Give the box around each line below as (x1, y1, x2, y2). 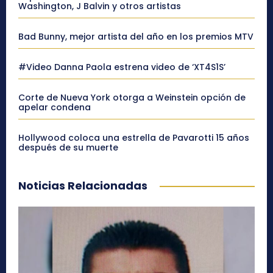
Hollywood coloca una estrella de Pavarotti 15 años (18, 132, 249, 144)
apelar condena (18, 101, 91, 114)
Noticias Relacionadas (18, 178, 147, 194)
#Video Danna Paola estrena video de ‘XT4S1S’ (18, 61, 225, 74)
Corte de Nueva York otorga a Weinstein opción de (18, 91, 246, 104)
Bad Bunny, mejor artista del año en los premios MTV (18, 30, 253, 43)
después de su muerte (18, 141, 118, 154)
